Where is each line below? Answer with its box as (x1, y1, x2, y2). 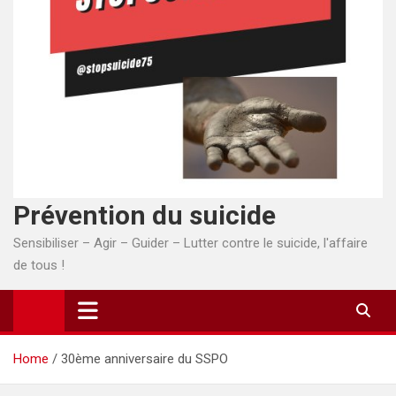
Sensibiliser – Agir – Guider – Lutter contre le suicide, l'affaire (13, 234, 368, 251)
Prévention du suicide (13, 199, 276, 231)
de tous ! (13, 256, 65, 273)
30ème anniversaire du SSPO (61, 350, 228, 367)
